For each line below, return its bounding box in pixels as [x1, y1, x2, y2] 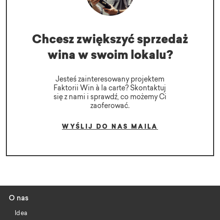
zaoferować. [90, 103, 130, 110]
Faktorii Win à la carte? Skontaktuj [54, 85, 166, 92]
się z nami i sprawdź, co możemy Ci [53, 94, 166, 101]
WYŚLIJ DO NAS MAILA [62, 124, 158, 130]
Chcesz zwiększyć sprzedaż [32, 34, 188, 46]
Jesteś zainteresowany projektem [55, 76, 165, 83]
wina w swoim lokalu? [47, 50, 173, 62]
